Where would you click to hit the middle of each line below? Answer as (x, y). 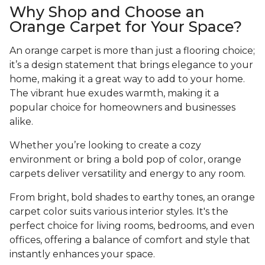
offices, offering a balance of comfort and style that (130, 240)
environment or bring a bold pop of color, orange (125, 160)
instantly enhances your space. (83, 254)
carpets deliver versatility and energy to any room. (127, 174)
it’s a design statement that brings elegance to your (131, 65)
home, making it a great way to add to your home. (127, 79)
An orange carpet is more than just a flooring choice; (132, 51)
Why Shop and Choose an (107, 12)
